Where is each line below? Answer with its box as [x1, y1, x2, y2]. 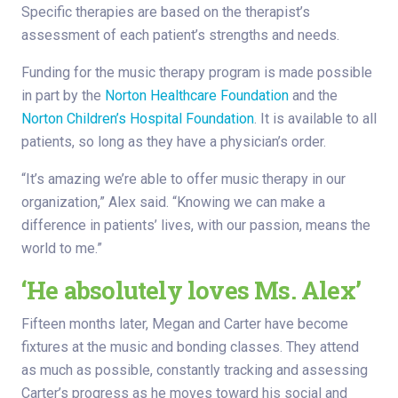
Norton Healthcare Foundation [105, 87, 289, 105]
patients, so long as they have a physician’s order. [21, 133, 326, 151]
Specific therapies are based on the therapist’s [21, 4, 310, 21]
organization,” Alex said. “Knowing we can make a [21, 194, 325, 211]
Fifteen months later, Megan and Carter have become [21, 315, 348, 333]
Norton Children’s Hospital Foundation [21, 110, 254, 128]
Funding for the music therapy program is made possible [21, 64, 372, 82]
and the [289, 87, 338, 105]
